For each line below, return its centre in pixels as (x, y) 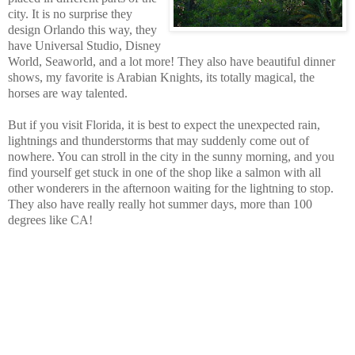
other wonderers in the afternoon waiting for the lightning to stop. (171, 189)
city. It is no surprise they (70, 14)
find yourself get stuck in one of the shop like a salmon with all (164, 173)
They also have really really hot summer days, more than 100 (160, 204)
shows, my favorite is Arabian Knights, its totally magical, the (161, 78)
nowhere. (32, 157)
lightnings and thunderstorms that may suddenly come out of (158, 141)
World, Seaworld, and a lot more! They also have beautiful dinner (172, 62)
